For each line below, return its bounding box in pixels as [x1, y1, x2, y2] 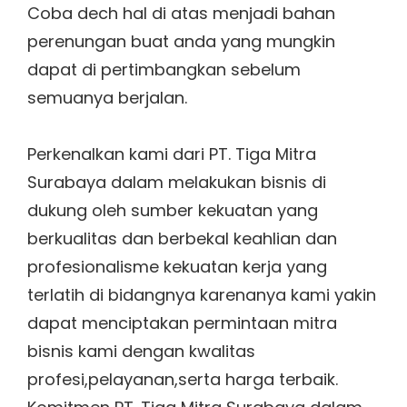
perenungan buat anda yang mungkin [27, 29, 335, 53]
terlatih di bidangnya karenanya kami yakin [27, 283, 376, 307]
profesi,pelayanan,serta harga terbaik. [27, 368, 338, 392]
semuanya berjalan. [27, 85, 187, 109]
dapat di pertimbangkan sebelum [27, 57, 301, 81]
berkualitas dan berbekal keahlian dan [27, 227, 337, 251]
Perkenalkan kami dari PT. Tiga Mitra [27, 143, 316, 166]
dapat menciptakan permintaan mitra [27, 312, 337, 335]
